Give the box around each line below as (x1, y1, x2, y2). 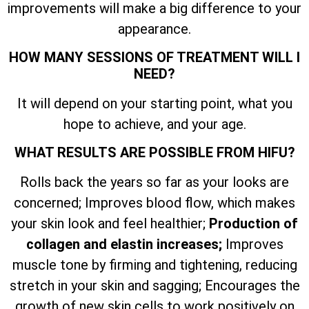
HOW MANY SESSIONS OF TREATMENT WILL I (9, 49, 300, 66)
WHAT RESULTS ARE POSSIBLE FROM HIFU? (14, 144, 295, 161)
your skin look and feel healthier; (11, 215, 209, 232)
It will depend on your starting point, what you (17, 95, 292, 112)
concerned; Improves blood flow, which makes (14, 195, 295, 212)
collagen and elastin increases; (26, 236, 222, 253)
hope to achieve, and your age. (63, 116, 246, 133)
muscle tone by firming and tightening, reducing (12, 257, 297, 274)
